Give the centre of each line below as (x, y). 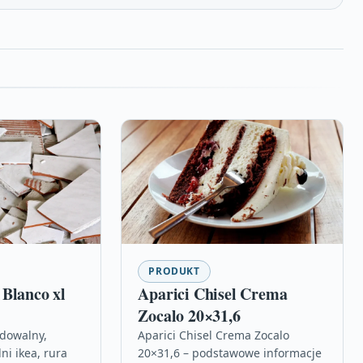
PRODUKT (174, 271)
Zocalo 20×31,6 (189, 315)
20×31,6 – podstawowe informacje (230, 352)
